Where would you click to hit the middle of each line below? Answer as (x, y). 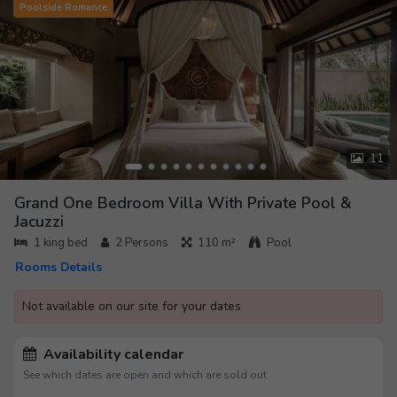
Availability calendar (112, 355)
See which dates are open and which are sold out (145, 375)
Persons (147, 243)
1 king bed (61, 243)
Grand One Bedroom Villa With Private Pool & (183, 203)
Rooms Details (58, 268)
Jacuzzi (39, 222)
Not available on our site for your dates (132, 307)
